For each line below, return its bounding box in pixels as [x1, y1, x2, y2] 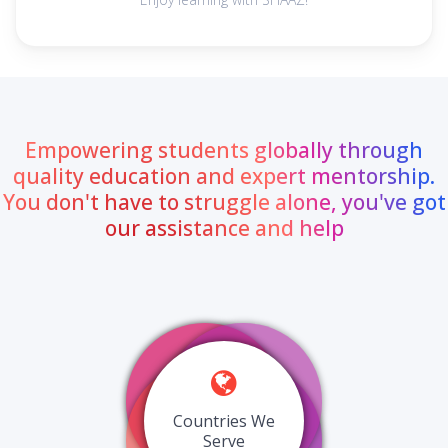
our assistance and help [104, 214, 344, 242]
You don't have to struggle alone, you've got [2, 188, 446, 216]
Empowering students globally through [25, 136, 423, 164]
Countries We [173, 410, 275, 432]
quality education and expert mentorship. [13, 162, 435, 190]
